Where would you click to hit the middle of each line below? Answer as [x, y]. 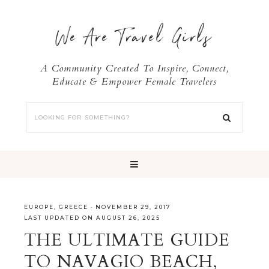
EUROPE [39, 207]
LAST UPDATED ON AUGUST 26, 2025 [92, 218]
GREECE [74, 207]
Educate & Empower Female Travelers [134, 82]
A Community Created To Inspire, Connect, [134, 68]
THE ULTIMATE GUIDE [127, 240]
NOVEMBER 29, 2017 [133, 207]
